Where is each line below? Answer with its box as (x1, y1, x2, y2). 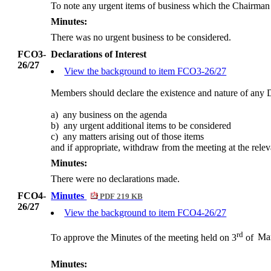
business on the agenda (77, 109, 168, 120)
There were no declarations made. (51, 174, 180, 184)
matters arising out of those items (77, 131, 204, 142)
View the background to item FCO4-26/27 (64, 207, 227, 218)
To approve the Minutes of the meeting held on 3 (51, 232, 237, 243)
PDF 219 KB (97, 192, 143, 201)
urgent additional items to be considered (77, 120, 232, 131)
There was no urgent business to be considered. (51, 32, 232, 43)
